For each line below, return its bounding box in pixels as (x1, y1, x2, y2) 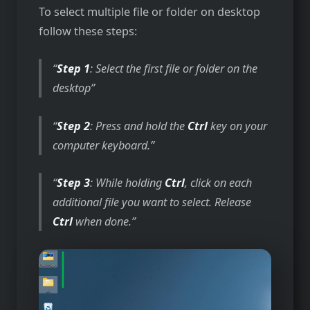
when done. (73, 213, 132, 229)
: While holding (90, 174, 165, 190)
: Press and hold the (90, 118, 188, 134)
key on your (208, 118, 268, 134)
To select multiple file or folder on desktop (39, 4, 260, 20)
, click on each (185, 174, 253, 190)
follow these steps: (39, 24, 137, 39)
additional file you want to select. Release (53, 194, 252, 210)
